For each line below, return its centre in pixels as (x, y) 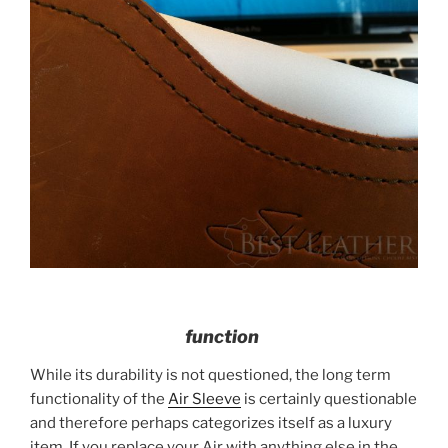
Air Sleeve (204, 398)
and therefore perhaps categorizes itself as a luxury (211, 422)
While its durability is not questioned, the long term (210, 374)
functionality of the (99, 398)
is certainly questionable (329, 398)
